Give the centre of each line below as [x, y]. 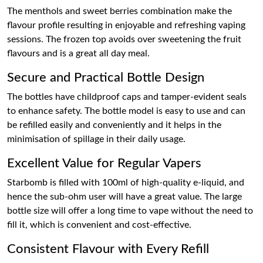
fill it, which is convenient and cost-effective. [99, 225]
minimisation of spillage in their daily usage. [96, 139]
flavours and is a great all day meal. [78, 53]
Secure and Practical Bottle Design [106, 77]
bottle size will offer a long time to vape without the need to [130, 211]
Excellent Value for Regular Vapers [104, 163]
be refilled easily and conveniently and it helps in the [114, 125]
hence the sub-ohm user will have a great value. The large [124, 197]
